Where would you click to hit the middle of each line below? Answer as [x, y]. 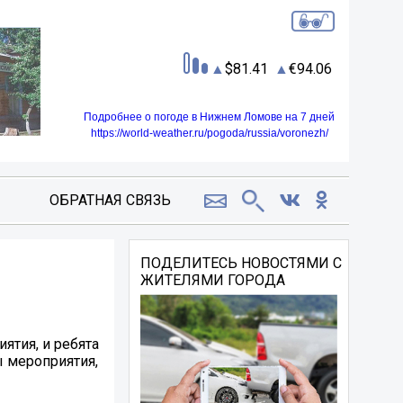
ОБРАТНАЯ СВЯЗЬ [110, 200]
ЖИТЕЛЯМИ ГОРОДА [213, 280]
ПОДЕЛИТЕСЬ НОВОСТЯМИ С [242, 263]
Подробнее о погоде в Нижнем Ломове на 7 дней [209, 116]
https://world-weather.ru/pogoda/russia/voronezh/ [209, 133]
